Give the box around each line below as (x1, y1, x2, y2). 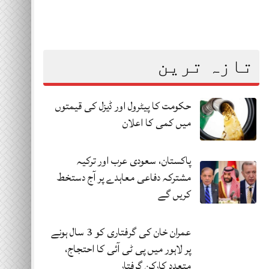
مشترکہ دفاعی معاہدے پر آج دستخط (56, 166, 191, 188)
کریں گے (157, 183, 191, 205)
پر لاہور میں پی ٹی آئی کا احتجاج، (64, 238, 191, 259)
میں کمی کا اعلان (122, 112, 191, 133)
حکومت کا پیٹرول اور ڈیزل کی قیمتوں (55, 95, 191, 116)
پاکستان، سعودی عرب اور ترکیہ (76, 150, 191, 171)
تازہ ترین (157, 55, 253, 77)
